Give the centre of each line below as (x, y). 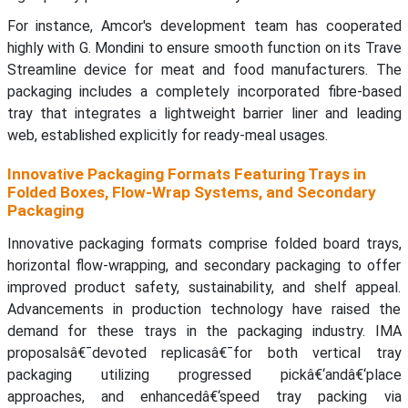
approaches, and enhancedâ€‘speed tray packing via (204, 397)
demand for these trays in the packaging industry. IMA (204, 331)
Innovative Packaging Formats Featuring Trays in (186, 174)
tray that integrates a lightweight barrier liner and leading (204, 114)
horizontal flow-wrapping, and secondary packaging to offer (204, 266)
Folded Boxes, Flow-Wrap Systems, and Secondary (191, 193)
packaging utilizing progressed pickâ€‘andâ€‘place (204, 375)
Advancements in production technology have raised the (204, 310)
